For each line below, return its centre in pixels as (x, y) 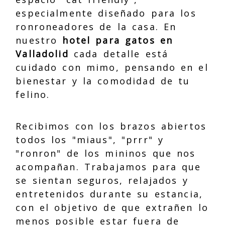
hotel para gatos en (118, 40)
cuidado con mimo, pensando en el (112, 67)
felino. (33, 94)
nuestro (39, 40)
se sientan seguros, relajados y (102, 180)
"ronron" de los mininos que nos (106, 153)
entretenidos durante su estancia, (109, 194)
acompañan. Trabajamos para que (108, 166)
